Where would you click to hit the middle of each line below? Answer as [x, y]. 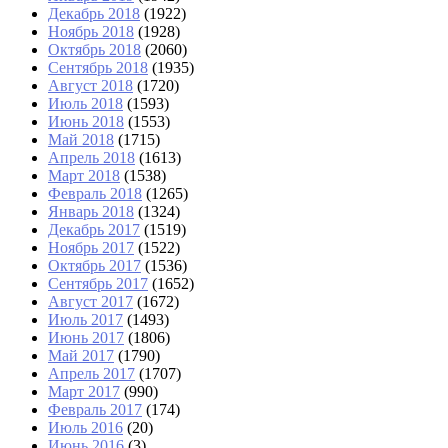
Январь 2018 [91, 212]
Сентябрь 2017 [98, 284]
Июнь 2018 [86, 122]
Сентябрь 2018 [98, 68]
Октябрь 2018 [94, 50]
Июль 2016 [85, 428]
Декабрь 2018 [94, 14]
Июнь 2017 [86, 338]
